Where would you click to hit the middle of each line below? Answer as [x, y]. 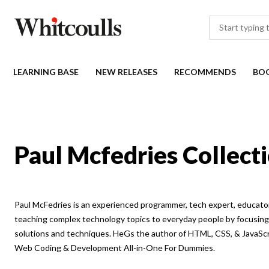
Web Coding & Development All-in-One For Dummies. [115, 247]
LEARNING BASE [46, 72]
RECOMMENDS [205, 72]
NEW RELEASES [126, 72]
